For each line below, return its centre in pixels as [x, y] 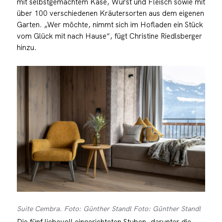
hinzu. [27, 48]
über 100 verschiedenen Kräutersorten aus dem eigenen [110, 13]
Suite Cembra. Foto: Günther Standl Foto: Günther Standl [109, 208]
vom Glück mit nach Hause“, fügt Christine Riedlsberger [109, 36]
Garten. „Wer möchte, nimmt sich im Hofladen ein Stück [110, 25]
